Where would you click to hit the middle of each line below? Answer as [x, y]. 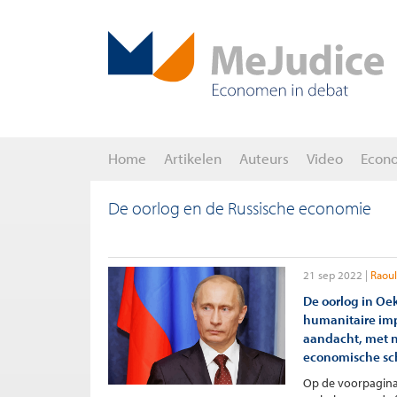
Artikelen [193, 158]
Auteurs [264, 158]
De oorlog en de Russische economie [240, 208]
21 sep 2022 [333, 275]
